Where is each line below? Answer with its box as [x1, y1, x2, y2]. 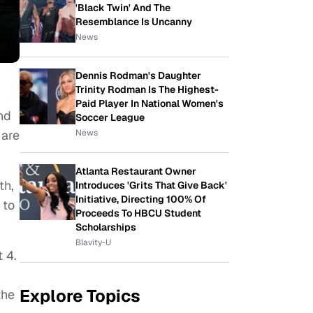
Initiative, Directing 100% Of [75, 193, 206, 205]
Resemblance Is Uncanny [75, 15, 192, 28]
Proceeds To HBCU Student [75, 207, 201, 219]
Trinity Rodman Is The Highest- [75, 83, 219, 96]
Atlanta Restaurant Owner [75, 165, 196, 177]
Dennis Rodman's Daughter [75, 69, 201, 82]
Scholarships [75, 221, 136, 233]
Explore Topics [20, 285, 140, 307]
